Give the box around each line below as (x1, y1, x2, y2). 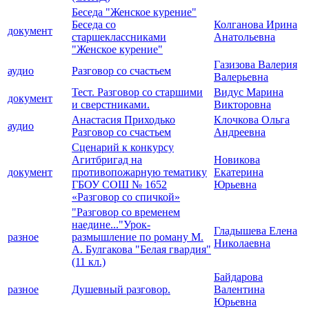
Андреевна (214, 126, 266, 139)
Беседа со (72, 19, 116, 31)
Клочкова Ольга (214, 114, 290, 126)
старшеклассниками (72, 31, 166, 43)
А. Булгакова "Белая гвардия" (72, 243, 211, 256)
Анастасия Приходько (72, 114, 175, 126)
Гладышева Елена (214, 225, 297, 237)
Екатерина (214, 166, 263, 179)
